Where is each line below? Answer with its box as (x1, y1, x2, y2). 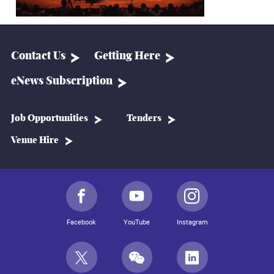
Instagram (177, 217, 209, 227)
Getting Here (94, 50, 161, 62)
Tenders (127, 114, 162, 124)
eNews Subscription (11, 75, 113, 87)
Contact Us (11, 50, 65, 62)
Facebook (67, 217, 97, 227)
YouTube (124, 217, 150, 227)
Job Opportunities (11, 114, 88, 124)
